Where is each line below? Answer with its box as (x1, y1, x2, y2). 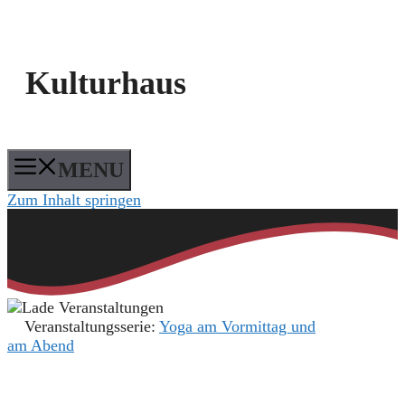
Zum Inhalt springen (7, 190, 141, 209)
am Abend (7, 335, 74, 354)
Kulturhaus (25, 64, 186, 101)
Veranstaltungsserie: (24, 316, 159, 335)
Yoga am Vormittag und (159, 316, 316, 335)
